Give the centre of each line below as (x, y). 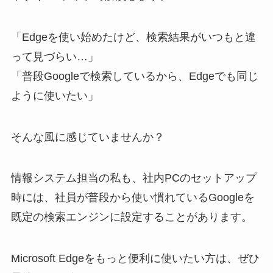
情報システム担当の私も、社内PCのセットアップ (133, 178)
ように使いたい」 (55, 95)
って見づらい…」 (55, 56)
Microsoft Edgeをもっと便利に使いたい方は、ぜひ (135, 259)
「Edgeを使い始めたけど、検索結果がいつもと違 (133, 37)
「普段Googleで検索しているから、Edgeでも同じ (134, 76)
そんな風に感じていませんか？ (87, 137)
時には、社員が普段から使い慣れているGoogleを (133, 198)
